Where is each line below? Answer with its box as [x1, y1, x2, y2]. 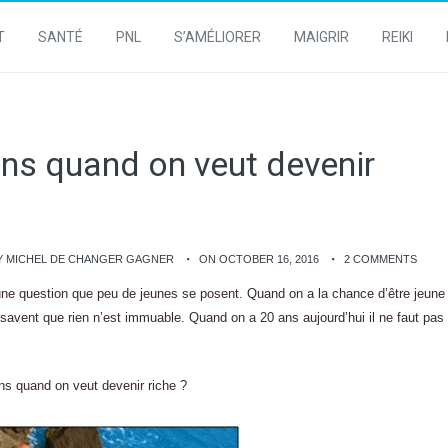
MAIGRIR [294, 29, 349, 45]
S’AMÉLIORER [174, 29, 261, 45]
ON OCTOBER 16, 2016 [199, 253, 319, 265]
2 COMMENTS [344, 253, 417, 265]
